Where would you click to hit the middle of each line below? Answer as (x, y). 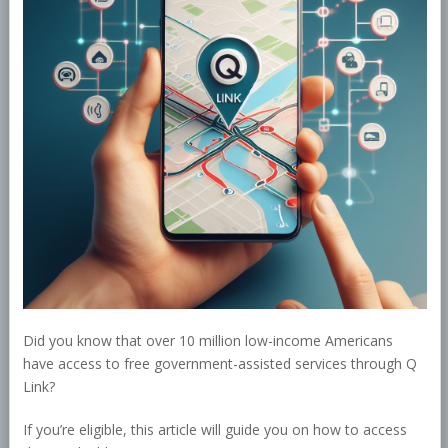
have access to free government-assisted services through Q (219, 364)
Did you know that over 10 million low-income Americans (207, 341)
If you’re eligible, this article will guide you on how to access (214, 430)
